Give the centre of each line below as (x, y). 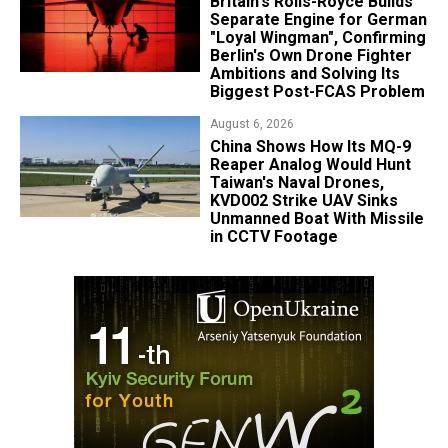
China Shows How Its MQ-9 (310, 147)
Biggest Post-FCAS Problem (317, 92)
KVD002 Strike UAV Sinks (303, 201)
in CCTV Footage (273, 237)
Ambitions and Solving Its (304, 74)
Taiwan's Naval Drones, (296, 183)
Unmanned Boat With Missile (316, 219)
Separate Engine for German (318, 20)
